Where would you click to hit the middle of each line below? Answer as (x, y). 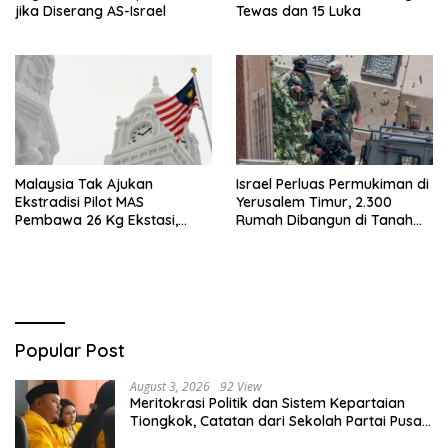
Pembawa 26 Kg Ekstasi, (96, 219)
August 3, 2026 (170, 386)
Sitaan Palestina (289, 237)
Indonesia (47, 255)
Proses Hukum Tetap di (91, 237)
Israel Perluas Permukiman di (332, 183)
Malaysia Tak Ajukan (84, 183)
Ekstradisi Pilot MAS (79, 201)
